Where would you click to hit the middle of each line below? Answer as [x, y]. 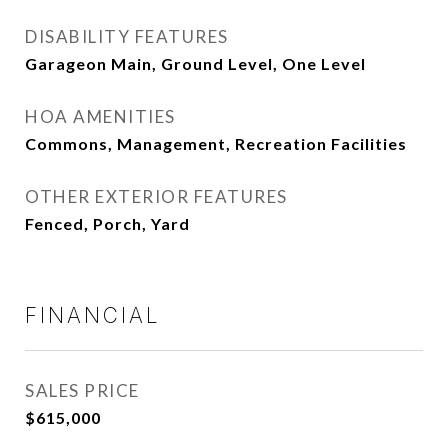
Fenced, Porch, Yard [107, 224]
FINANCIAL [93, 316]
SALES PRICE [82, 391]
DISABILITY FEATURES [127, 37]
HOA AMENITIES [100, 117]
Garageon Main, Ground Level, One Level [195, 64]
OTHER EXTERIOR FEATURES [156, 197]
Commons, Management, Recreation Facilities [216, 144]
